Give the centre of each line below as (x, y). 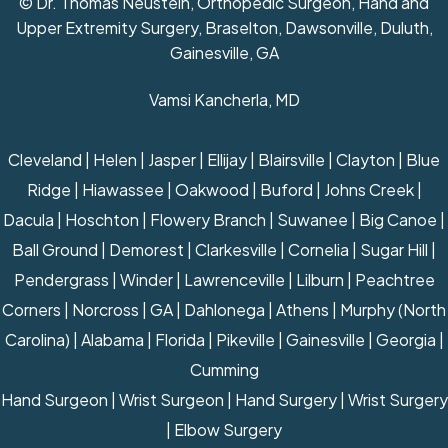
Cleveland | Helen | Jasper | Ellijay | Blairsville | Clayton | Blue (224, 160)
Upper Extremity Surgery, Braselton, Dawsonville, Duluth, (224, 28)
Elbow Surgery (228, 430)
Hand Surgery (285, 400)
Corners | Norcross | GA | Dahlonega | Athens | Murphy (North (224, 310)
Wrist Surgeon (171, 400)
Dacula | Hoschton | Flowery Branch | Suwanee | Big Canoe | (224, 220)
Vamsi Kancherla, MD (224, 100)
